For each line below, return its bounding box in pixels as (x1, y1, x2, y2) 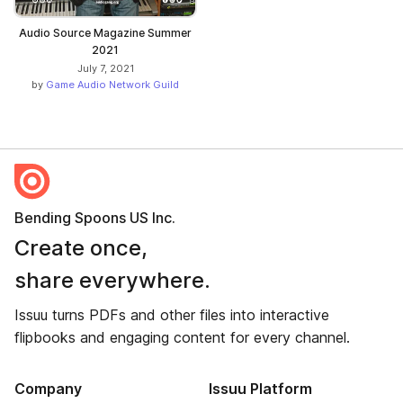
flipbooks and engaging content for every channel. (14, 328, 350, 346)
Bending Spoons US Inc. (14, 209, 175, 227)
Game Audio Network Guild (46, 78, 179, 91)
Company (14, 380, 82, 398)
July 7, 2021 (76, 62, 134, 75)
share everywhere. (14, 267, 210, 293)
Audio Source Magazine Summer (19, 26, 192, 40)
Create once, (14, 235, 148, 261)
